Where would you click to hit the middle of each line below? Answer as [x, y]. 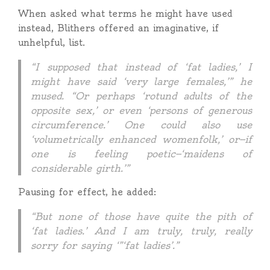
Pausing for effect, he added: [87, 192]
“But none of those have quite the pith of [141, 216]
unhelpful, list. [52, 42]
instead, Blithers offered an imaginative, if [118, 28]
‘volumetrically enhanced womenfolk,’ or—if [141, 139]
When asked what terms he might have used [125, 14]
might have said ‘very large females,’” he [141, 81]
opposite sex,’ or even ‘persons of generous [141, 110]
